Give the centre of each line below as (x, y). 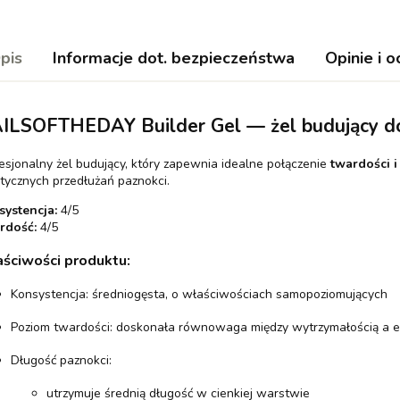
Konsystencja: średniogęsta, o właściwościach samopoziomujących (199, 294)
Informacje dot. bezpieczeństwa (173, 58)
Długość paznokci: (61, 360)
